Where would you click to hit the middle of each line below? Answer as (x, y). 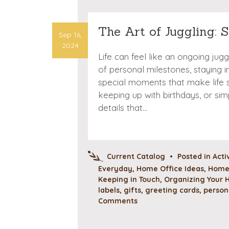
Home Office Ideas (170, 169)
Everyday (115, 169)
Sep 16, (70, 35)
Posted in (195, 157)
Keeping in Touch (129, 179)
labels (109, 190)
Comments (118, 201)
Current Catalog (136, 157)
